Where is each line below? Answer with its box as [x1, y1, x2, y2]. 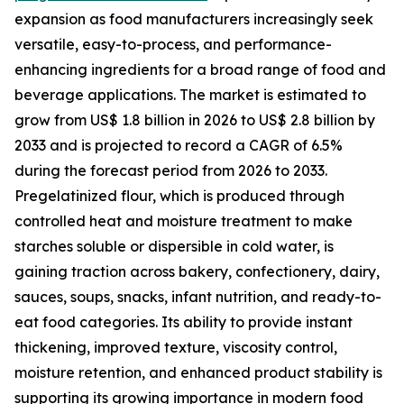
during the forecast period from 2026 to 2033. [14, 161, 327, 180]
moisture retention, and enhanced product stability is [14, 363, 382, 382]
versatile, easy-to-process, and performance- [14, 35, 332, 54]
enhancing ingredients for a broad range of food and [14, 60, 386, 79]
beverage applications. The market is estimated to [14, 86, 366, 105]
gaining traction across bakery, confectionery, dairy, [14, 262, 380, 281]
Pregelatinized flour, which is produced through [14, 187, 344, 206]
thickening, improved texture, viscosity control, [14, 338, 337, 357]
